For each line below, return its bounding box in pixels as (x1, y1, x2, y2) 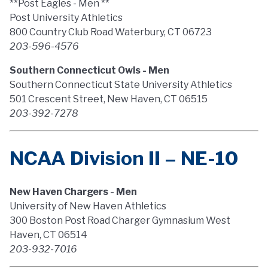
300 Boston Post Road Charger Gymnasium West (10, 215, 230, 226)
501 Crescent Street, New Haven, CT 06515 (10, 93, 208, 105)
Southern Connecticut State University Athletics (10, 79, 232, 90)
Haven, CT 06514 (10, 229, 87, 240)
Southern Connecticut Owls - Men (10, 65, 169, 76)
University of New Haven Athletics (10, 200, 166, 212)
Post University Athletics (10, 12, 123, 23)
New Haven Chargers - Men (10, 186, 137, 197)
